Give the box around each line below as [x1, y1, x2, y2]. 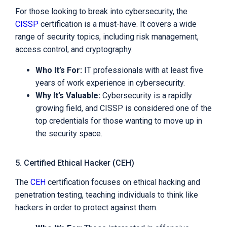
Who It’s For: [35, 65, 82, 75]
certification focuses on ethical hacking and [46, 177, 200, 187]
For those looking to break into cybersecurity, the [15, 7, 187, 17]
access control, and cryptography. [15, 45, 133, 55]
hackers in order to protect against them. [15, 203, 158, 213]
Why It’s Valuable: [35, 91, 100, 101]
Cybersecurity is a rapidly [100, 91, 192, 101]
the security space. [35, 129, 102, 139]
